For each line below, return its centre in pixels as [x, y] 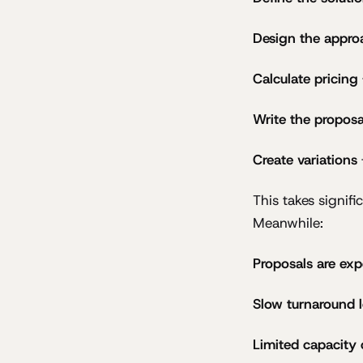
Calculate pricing [305, 78]
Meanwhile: [288, 222]
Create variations [305, 159]
